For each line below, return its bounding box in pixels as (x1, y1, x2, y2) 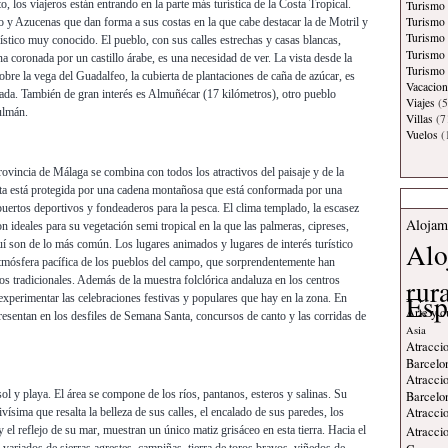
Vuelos (406, 127, 438, 143)
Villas (406, 111, 433, 127)
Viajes (406, 95, 435, 110)
